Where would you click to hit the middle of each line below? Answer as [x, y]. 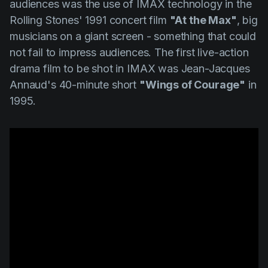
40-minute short [98, 85]
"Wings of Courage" [193, 85]
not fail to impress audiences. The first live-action [129, 53]
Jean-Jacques [214, 69]
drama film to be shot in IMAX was [94, 69]
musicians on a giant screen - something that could [133, 36]
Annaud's [33, 85]
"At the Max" [203, 20]
